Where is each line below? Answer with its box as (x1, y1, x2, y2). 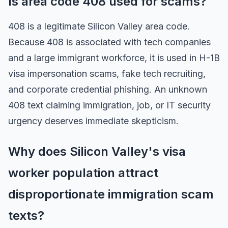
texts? (8, 208, 44, 223)
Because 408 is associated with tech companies (8, 37, 211, 47)
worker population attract (8, 165, 158, 180)
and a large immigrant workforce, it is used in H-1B (8, 52, 220, 63)
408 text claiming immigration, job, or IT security (8, 100, 211, 110)
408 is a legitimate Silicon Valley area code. (8, 21, 190, 32)
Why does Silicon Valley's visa (8, 144, 186, 159)
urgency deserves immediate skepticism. (8, 116, 179, 126)
